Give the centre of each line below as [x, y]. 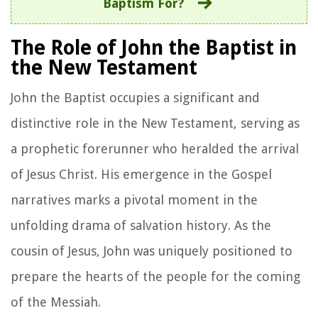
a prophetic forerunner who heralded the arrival [155, 148]
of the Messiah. [56, 302]
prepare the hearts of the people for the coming [155, 276]
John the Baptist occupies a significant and [135, 97]
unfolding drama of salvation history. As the [141, 225]
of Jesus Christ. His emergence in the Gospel [141, 174]
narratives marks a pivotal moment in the [134, 199]
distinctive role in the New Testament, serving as [155, 123]
